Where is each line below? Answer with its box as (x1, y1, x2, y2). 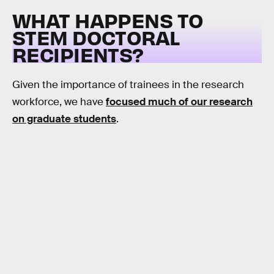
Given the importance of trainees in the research (12, 78, 244, 91)
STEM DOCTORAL (12, 24, 180, 50)
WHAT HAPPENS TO (12, 7, 204, 33)
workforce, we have (12, 95, 106, 108)
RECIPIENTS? (12, 42, 144, 67)
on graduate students (12, 112, 116, 125)
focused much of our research (106, 95, 253, 108)
